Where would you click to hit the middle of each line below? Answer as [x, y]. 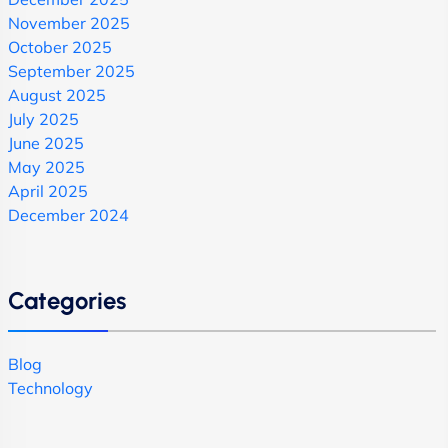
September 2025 [71, 70]
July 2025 [43, 118]
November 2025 [69, 22]
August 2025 [57, 94]
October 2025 [60, 46]
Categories [67, 300]
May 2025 [46, 166]
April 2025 [48, 190]
